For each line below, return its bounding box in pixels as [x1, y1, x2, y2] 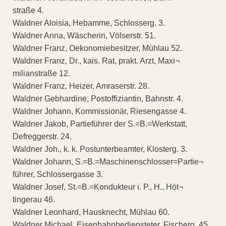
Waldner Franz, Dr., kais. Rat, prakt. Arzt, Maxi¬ [13, 56, 180, 66]
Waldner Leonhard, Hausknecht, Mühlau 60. [13, 208, 169, 217]
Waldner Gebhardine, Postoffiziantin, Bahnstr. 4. [13, 94, 183, 103]
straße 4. [13, 6, 44, 15]
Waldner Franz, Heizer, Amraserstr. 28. [13, 82, 149, 91]
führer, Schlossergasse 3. [13, 170, 103, 179]
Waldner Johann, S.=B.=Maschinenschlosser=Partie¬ [13, 157, 203, 166]
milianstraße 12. [13, 69, 70, 78]
